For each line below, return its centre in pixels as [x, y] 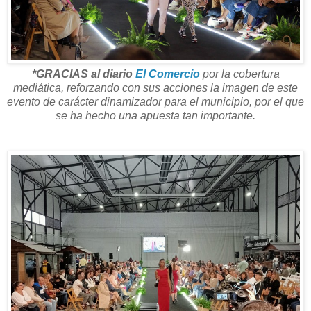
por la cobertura [239, 74]
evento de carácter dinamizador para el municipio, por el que [155, 102]
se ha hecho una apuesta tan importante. [155, 116]
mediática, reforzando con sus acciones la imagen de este [155, 88]
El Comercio [167, 74]
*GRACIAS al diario [83, 74]
